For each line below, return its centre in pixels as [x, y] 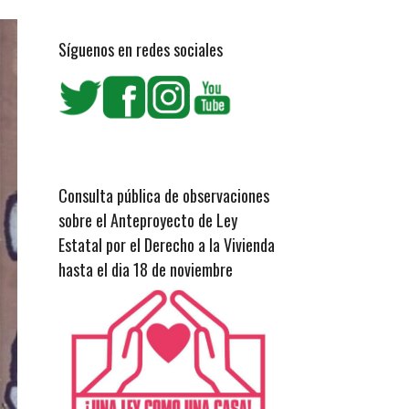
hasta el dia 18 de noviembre [145, 269]
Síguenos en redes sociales [140, 49]
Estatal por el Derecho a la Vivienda [166, 245]
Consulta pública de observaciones [163, 195]
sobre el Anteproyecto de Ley [147, 220]
